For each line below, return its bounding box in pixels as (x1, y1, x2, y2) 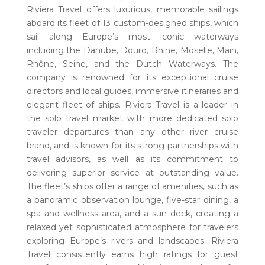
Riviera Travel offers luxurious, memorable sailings (26, 4, 239, 15)
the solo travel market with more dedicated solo (26, 113, 239, 124)
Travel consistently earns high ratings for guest (26, 249, 239, 260)
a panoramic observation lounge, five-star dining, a (26, 195, 239, 205)
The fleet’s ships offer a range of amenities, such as (26, 181, 239, 192)
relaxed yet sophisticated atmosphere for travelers (26, 222, 239, 232)
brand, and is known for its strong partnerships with (26, 140, 239, 151)
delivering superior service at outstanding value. (26, 167, 239, 178)
